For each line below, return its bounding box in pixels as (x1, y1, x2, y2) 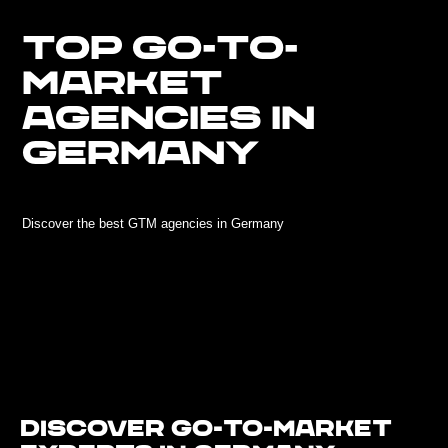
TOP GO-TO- (22, 32, 298, 65)
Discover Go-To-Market (20, 417, 392, 440)
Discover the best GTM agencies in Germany (22, 215, 284, 231)
